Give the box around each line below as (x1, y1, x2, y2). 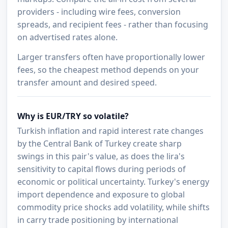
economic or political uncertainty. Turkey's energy (17, 176, 210, 187)
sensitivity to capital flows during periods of (17, 163, 186, 175)
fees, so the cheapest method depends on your (17, 64, 199, 75)
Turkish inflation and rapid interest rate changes (17, 125, 204, 136)
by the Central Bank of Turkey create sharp (17, 137, 182, 149)
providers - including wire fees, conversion (17, 6, 181, 17)
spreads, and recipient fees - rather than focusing (17, 18, 209, 30)
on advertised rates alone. (17, 31, 118, 43)
